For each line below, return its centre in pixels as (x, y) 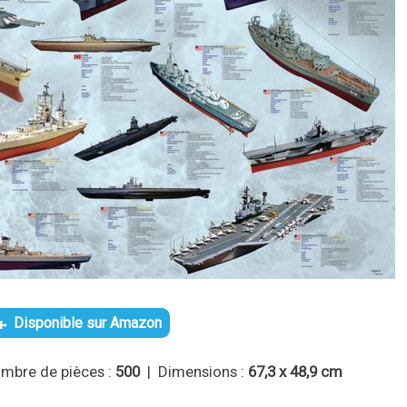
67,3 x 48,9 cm (296, 372)
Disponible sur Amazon (88, 323)
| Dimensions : (196, 372)
